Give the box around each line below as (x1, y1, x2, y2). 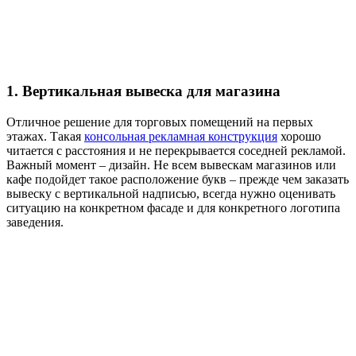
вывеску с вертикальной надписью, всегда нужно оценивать (6, 186, 335, 200)
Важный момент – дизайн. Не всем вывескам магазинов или (6, 157, 336, 172)
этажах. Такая (6, 129, 84, 143)
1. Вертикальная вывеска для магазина (6, 82, 281, 99)
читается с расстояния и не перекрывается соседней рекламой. (6, 143, 346, 157)
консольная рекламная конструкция (84, 129, 277, 143)
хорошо (277, 129, 321, 143)
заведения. (6, 215, 64, 229)
